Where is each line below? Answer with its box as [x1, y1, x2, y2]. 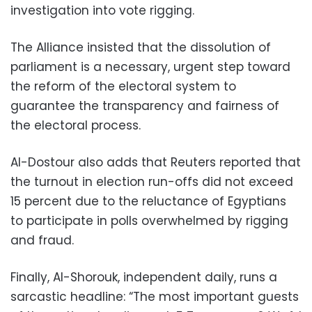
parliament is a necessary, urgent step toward [10, 58, 290, 75]
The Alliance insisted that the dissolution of [10, 39, 271, 56]
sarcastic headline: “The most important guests [10, 288, 299, 305]
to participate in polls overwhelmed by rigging [10, 212, 288, 229]
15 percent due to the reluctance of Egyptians [10, 193, 286, 210]
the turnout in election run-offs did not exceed [10, 173, 293, 190]
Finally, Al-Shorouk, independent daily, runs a [10, 269, 277, 286]
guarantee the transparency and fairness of [10, 97, 279, 114]
